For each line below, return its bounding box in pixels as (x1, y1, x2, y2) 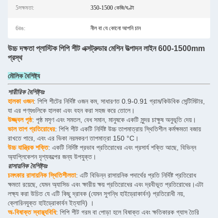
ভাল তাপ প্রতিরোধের (8, 125, 55, 133)
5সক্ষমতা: (16, 4, 34, 11)
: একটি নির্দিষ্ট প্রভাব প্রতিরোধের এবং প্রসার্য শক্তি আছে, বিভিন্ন (48, 144, 196, 151)
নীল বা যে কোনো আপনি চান (90, 25, 141, 32)
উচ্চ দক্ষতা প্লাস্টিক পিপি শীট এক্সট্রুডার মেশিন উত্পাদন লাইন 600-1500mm (8, 44, 205, 53)
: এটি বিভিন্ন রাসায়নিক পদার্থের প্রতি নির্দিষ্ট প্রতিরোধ (76, 171, 196, 179)
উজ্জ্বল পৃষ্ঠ (8, 116, 32, 124)
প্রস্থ (8, 54, 22, 62)
